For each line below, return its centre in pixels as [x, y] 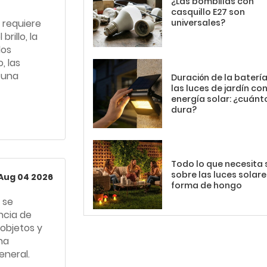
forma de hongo [207, 185]
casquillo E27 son [208, 12]
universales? [198, 23]
